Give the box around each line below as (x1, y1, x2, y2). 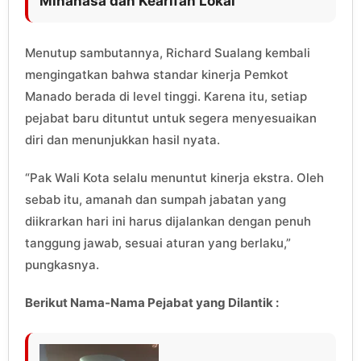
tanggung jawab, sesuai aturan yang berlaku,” (25, 235, 291, 251)
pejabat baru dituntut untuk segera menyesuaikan (25, 110, 317, 127)
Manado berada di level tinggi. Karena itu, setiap (25, 89, 307, 105)
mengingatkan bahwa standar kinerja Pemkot (25, 67, 288, 83)
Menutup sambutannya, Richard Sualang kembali (25, 45, 310, 61)
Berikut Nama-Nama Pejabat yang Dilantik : (25, 295, 279, 311)
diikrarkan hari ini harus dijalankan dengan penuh (25, 214, 311, 230)
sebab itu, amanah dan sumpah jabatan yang (25, 192, 286, 208)
